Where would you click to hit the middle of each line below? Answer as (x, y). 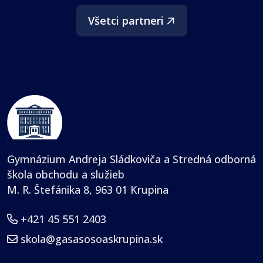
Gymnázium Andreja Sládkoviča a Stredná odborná (131, 159)
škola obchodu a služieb (66, 174)
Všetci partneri (126, 20)
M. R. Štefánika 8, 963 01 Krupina (88, 189)
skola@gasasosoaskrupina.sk (92, 239)
